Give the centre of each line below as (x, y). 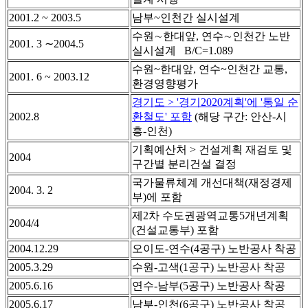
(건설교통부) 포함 (175, 230)
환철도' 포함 (162, 117)
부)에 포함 (157, 197)
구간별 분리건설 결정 (184, 164)
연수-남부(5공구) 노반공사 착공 (209, 286)
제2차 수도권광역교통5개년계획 (210, 216)
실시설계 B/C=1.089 (183, 51)
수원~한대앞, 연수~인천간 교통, (210, 69)
